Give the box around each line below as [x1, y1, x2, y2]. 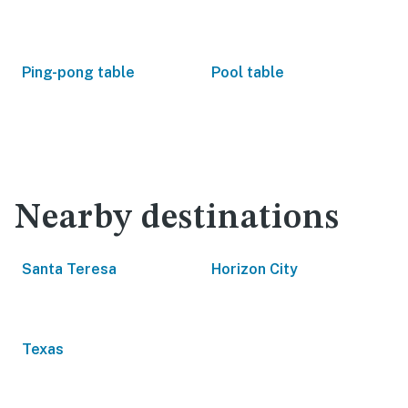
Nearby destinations [15, 201, 340, 236]
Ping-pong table [22, 64, 135, 81]
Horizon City [211, 260, 298, 278]
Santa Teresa [22, 260, 117, 278]
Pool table [211, 64, 284, 81]
